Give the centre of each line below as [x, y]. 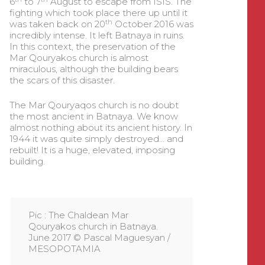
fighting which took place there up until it [98, 13]
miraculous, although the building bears [93, 69]
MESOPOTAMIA [64, 248]
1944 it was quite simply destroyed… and [96, 138]
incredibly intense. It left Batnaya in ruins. [98, 35]
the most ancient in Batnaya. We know [93, 116]
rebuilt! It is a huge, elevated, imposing [92, 150]
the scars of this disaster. [62, 80]
